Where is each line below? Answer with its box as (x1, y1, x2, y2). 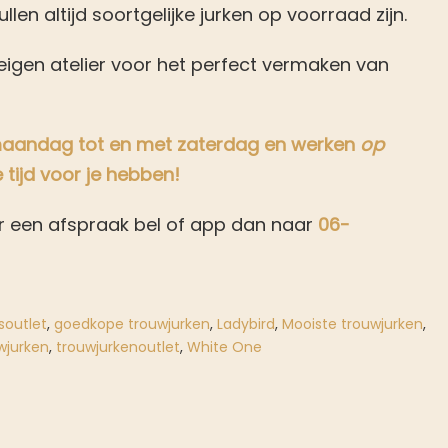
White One (187, 337, 262, 357)
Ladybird (217, 314, 275, 334)
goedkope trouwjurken (54, 314, 210, 334)
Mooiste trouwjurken (282, 314, 423, 334)
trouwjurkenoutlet (56, 337, 180, 357)
